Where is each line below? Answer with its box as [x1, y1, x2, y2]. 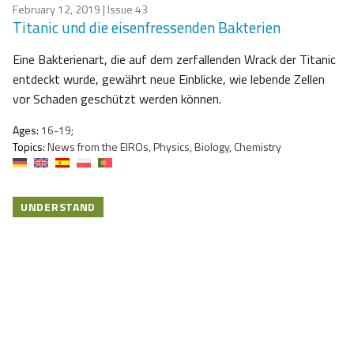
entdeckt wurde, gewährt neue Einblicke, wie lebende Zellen [13, 70, 325, 89]
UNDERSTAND [21, 198, 96, 216]
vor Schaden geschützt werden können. [13, 89, 221, 109]
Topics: [13, 138, 45, 156]
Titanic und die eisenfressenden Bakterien [13, 16, 281, 40]
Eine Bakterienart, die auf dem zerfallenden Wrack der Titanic [13, 50, 336, 70]
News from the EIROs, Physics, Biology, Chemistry [45, 138, 281, 156]
